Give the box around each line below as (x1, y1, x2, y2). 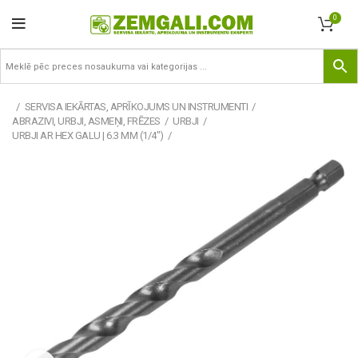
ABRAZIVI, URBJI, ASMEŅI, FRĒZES (12, 115, 161, 127)
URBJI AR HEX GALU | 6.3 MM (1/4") (12, 129, 164, 141)
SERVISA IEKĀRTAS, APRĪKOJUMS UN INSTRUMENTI (24, 101, 248, 113)
